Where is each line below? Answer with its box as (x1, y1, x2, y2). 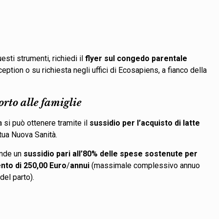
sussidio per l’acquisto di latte (89, 118, 200, 128)
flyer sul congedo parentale (85, 53, 188, 63)
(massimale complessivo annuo (89, 160, 200, 170)
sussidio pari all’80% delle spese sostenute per (23, 149, 198, 158)
